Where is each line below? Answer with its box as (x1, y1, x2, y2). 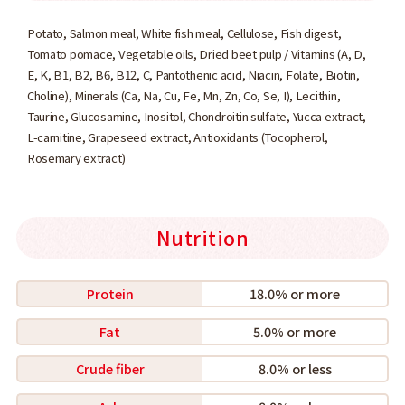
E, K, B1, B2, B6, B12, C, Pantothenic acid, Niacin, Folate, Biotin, (26, 66, 360, 84)
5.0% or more (253, 321, 337, 341)
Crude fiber (75, 359, 145, 379)
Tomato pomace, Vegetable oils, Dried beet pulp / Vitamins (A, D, (26, 45, 366, 63)
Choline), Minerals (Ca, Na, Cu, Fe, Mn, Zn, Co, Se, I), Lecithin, (26, 87, 341, 105)
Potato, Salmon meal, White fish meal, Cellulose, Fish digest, (26, 24, 342, 42)
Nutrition (155, 223, 250, 252)
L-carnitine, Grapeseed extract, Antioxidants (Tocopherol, (26, 128, 328, 146)
